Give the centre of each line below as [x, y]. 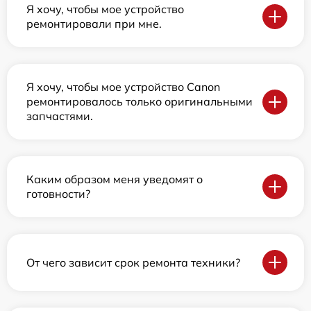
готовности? [58, 194]
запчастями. [60, 116]
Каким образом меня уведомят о [115, 179]
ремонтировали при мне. [94, 24]
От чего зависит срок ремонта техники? [133, 262]
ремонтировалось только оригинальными [140, 101]
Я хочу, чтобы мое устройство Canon [123, 87]
